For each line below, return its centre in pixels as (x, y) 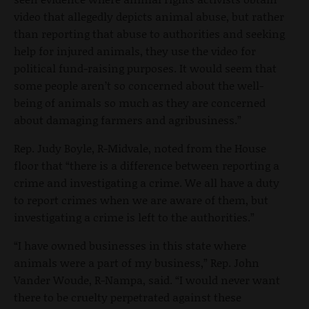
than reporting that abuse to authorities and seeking (149, 33)
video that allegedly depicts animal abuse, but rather (149, 16)
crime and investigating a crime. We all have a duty (147, 182)
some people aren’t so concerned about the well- (139, 85)
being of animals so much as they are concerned (140, 102)
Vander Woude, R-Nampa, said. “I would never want (147, 279)
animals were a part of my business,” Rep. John (137, 262)
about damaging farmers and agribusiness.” (128, 119)
